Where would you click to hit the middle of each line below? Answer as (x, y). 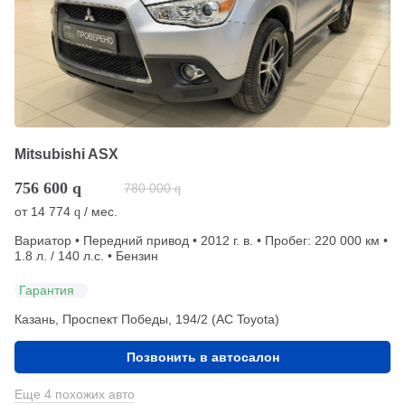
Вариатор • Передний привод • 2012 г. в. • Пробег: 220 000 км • (201, 241)
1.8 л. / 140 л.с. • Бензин (86, 256)
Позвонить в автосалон (202, 358)
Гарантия (47, 291)
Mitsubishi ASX (66, 155)
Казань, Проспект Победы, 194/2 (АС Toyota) (147, 320)
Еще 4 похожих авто (75, 395)
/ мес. (99, 212)
